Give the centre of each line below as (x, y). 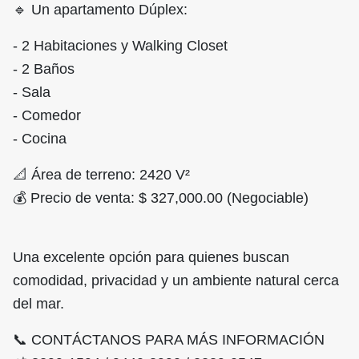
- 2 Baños (44, 69)
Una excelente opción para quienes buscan (151, 258)
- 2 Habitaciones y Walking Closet (120, 46)
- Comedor (47, 116)
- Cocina (40, 139)
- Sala (32, 93)
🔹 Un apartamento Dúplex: (100, 10)
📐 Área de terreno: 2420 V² (101, 175)
